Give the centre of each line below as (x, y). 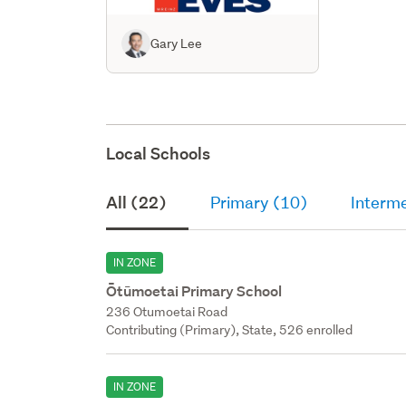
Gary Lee (177, 43)
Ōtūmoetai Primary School (194, 291)
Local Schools (159, 153)
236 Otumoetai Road (167, 311)
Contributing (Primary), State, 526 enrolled (230, 329)
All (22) (137, 202)
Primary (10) (259, 202)
